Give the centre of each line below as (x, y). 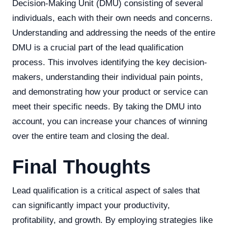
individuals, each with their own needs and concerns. (112, 18)
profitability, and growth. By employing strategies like (112, 220)
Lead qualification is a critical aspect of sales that (106, 191)
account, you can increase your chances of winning (110, 121)
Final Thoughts (81, 167)
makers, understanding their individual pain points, (108, 77)
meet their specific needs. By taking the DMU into (107, 107)
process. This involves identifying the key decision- (110, 62)
